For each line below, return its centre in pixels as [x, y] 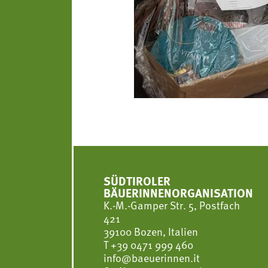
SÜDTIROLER [137, 181]
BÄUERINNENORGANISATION [178, 193]
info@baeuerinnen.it [152, 258]
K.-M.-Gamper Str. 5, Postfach [172, 205]
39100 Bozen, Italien [151, 232]
